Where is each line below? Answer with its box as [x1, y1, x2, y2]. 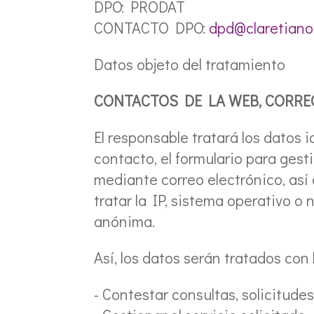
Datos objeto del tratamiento [94, 53, 286, 74]
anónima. [94, 210, 156, 231]
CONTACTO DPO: [94, 17, 206, 38]
